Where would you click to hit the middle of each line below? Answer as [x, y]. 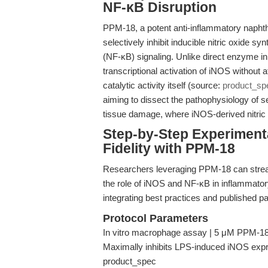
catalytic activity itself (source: [163, 85]
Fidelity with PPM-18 [169, 149]
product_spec [130, 261]
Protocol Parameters [156, 218]
